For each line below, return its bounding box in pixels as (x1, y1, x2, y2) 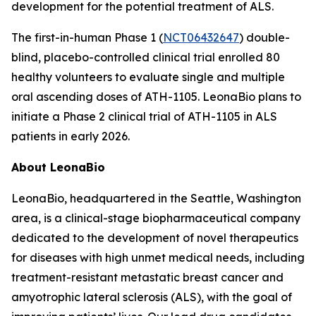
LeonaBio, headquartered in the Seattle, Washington (11, 191, 301, 205)
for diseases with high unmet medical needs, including (11, 250, 305, 265)
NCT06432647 (163, 30, 239, 44)
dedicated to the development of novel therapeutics (11, 231, 298, 245)
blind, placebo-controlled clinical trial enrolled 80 (11, 50, 280, 64)
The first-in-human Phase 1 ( (11, 30, 163, 44)
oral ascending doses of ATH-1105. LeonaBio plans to (11, 90, 301, 104)
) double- (239, 30, 290, 44)
